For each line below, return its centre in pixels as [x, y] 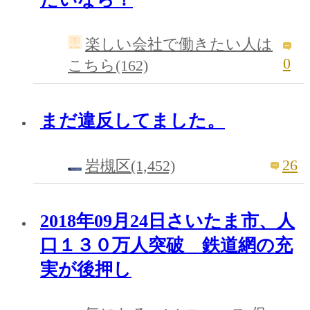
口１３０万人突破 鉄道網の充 [166, 245]
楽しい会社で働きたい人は [179, 44]
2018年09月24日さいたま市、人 [167, 221]
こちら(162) [108, 66]
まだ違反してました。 [133, 121]
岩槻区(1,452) [130, 165]
